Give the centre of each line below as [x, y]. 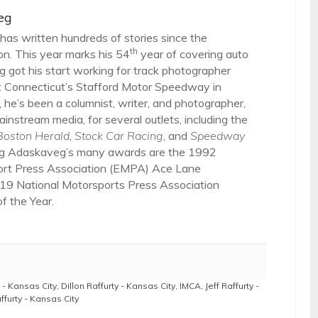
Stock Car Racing [119, 135]
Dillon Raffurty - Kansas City [118, 285]
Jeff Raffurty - [232, 285]
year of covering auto [193, 54]
